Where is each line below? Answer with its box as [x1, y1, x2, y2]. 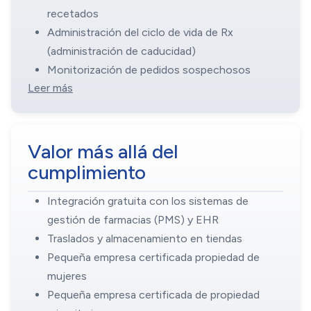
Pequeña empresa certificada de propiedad [47, 288, 260, 302]
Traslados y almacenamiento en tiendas [47, 232, 242, 246]
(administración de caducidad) [47, 44, 196, 58]
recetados [47, 7, 99, 21]
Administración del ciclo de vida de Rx [47, 26, 233, 40]
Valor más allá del [28, 140, 178, 164]
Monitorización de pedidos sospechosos [47, 63, 251, 77]
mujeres [47, 269, 87, 283]
